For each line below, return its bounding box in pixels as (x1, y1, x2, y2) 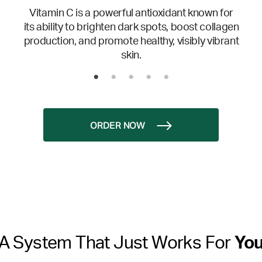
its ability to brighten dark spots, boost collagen (23, 22, 239, 33)
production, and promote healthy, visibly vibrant (23, 36, 239, 47)
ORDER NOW (90, 122, 145, 132)
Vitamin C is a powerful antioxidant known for (29, 8, 233, 19)
